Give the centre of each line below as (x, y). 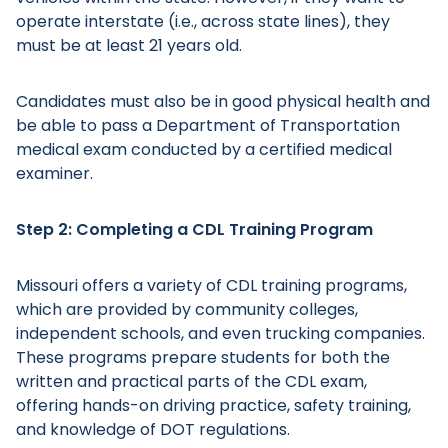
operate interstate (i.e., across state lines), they (203, 21)
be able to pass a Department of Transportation (208, 125)
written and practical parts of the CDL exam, (191, 381)
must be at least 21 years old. (129, 45)
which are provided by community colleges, (187, 309)
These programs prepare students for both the (203, 357)
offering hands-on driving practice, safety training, (213, 405)
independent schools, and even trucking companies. (220, 333)
